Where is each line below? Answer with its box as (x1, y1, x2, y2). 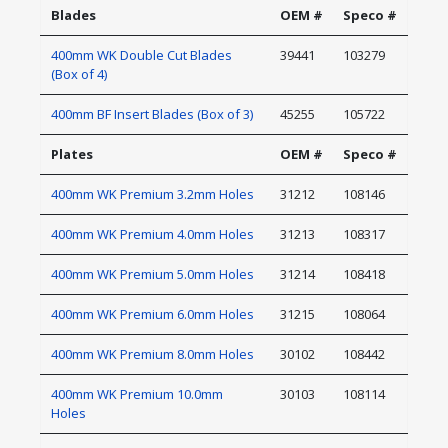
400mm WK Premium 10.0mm (51, 385, 223, 403)
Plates (51, 145, 93, 163)
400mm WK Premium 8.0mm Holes (51, 345, 254, 363)
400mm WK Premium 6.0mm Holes (51, 305, 254, 323)
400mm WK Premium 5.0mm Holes (51, 265, 254, 283)
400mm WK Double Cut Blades (51, 46, 232, 64)
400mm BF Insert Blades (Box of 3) (51, 105, 253, 123)
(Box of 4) (51, 65, 107, 83)
